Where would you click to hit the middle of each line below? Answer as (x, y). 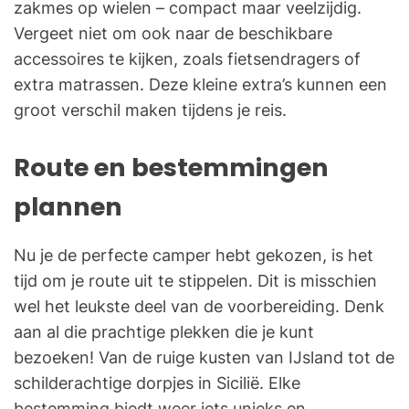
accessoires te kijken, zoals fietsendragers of (187, 59)
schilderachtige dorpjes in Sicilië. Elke (157, 383)
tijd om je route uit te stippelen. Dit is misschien (195, 281)
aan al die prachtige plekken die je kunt (164, 332)
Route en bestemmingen (171, 168)
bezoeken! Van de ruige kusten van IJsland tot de (204, 358)
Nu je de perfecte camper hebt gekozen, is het (194, 256)
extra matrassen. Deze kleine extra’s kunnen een (200, 85)
